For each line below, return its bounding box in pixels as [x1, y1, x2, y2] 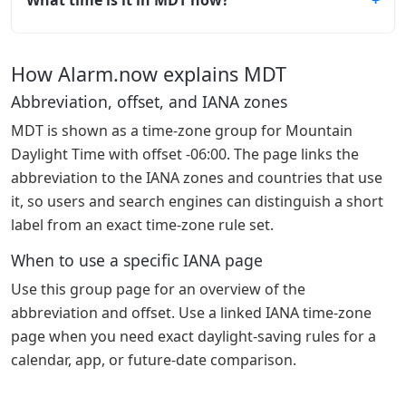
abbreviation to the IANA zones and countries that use [11, 167, 382, 188]
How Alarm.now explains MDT [11, 60, 286, 87]
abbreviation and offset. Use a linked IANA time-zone [11, 302, 372, 323]
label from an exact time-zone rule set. [11, 214, 274, 235]
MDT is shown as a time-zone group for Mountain [11, 120, 353, 140]
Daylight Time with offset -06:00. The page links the [11, 143, 359, 164]
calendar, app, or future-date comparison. [11, 349, 296, 370]
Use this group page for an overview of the [11, 278, 305, 299]
